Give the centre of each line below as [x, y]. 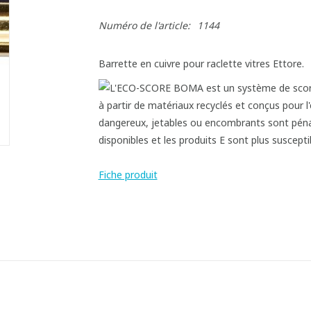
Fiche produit [128, 175]
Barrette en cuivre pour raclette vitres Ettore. [201, 64]
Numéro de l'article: [144, 25]
